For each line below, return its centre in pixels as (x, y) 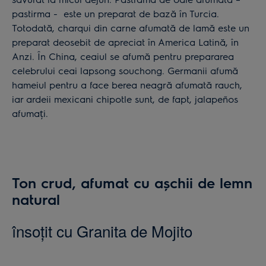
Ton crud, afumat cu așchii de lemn (132, 182)
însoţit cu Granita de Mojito (102, 230)
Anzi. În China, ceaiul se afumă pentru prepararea (123, 56)
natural (36, 199)
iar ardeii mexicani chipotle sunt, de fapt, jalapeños (125, 99)
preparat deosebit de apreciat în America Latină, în (125, 42)
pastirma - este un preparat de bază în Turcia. (115, 13)
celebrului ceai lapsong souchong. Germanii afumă (125, 70)
